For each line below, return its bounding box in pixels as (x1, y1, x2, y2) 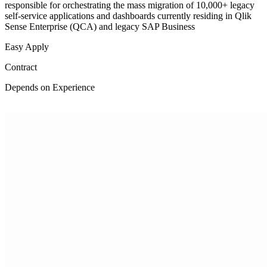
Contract (5, 62, 37, 73)
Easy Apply (5, 42, 49, 52)
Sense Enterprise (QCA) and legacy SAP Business (5, 21, 195, 32)
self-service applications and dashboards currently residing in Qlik (5, 11, 252, 21)
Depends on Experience (5, 82, 95, 93)
